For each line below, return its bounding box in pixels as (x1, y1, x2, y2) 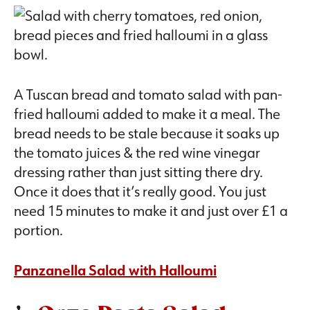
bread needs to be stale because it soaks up (14, 124, 280, 143)
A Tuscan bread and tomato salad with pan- (14, 85, 282, 104)
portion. (14, 221, 63, 239)
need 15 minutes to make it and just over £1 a (14, 201, 288, 220)
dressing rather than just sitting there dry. (14, 163, 263, 181)
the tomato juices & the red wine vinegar (14, 143, 260, 162)
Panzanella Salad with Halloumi (14, 261, 217, 280)
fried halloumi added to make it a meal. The (14, 104, 280, 123)
